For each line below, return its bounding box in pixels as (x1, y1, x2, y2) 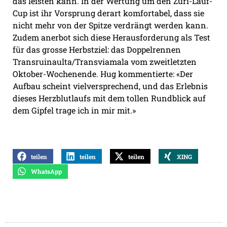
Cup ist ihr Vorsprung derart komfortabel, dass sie (13, 7, 204, 18)
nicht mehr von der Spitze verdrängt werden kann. (13, 19, 208, 30)
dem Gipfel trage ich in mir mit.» (13, 104, 136, 116)
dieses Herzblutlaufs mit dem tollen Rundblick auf (13, 92, 206, 103)
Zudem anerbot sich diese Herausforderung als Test (13, 31, 210, 43)
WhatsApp (31, 167, 62, 176)
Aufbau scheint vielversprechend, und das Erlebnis (13, 80, 208, 91)
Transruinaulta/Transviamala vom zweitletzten (13, 56, 197, 67)
